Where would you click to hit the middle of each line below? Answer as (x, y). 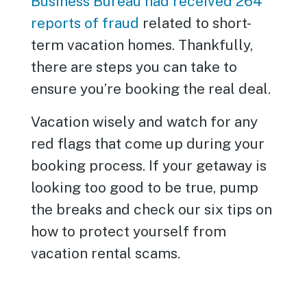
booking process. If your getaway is (149, 165)
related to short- (196, 23)
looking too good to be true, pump (145, 187)
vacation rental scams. (106, 253)
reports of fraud (85, 23)
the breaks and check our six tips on (152, 209)
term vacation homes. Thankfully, (142, 45)
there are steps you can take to (134, 67)
